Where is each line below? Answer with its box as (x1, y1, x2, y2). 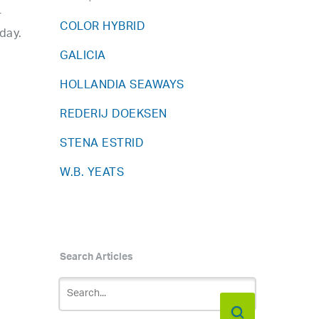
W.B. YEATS (60, 162, 125, 185)
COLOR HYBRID (60, 16, 145, 39)
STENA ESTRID (60, 132, 144, 156)
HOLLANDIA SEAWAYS (60, 74, 184, 98)
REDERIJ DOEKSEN (60, 103, 167, 127)
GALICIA (60, 45, 106, 68)
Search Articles (60, 249, 134, 268)
